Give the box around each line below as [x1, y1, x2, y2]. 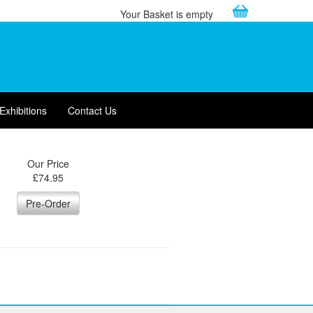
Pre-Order [26, 196, 71, 210]
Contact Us [68, 103, 117, 117]
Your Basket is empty [120, 7, 213, 21]
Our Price [27, 156, 70, 170]
